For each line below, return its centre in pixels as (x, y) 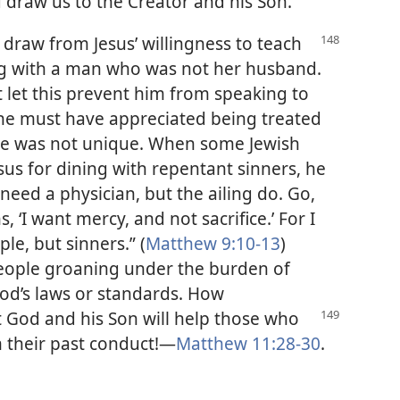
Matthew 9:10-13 (213, 243)
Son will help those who (204, 318)
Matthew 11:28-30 (248, 343)
